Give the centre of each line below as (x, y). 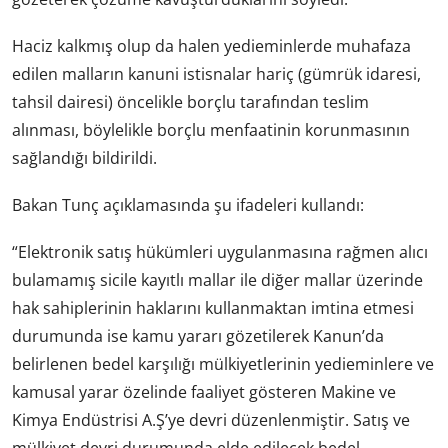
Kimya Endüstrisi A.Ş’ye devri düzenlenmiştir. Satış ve (211, 420)
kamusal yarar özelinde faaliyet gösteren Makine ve (204, 392)
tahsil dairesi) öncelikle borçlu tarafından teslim (190, 101)
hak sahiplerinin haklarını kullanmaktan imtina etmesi (213, 308)
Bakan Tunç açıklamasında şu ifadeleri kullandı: (188, 205)
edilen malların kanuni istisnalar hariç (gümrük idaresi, (216, 73)
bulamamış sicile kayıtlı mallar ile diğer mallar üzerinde (217, 280)
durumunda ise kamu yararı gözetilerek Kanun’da (198, 336)
